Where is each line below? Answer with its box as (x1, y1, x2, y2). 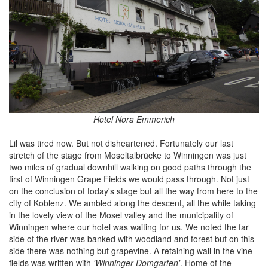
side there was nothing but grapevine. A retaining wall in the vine (9, 244, 252, 257)
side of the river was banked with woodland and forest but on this (9, 232, 254, 245)
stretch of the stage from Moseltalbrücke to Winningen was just (9, 148, 246, 161)
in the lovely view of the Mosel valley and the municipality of (9, 208, 233, 221)
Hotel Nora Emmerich (93, 112, 175, 125)
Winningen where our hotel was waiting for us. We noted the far (9, 220, 249, 233)
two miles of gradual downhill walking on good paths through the (9, 160, 251, 173)
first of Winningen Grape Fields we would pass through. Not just (9, 172, 249, 185)
